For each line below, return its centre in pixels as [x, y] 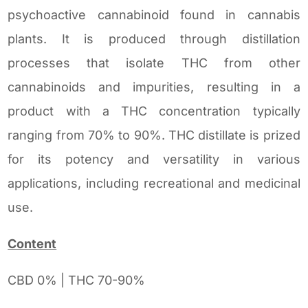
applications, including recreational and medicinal [154, 183]
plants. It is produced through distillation [154, 38]
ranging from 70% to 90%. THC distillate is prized [154, 135]
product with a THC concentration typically [154, 111]
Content [32, 243]
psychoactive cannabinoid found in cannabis [154, 14]
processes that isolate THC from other [154, 63]
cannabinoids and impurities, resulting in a [154, 87]
